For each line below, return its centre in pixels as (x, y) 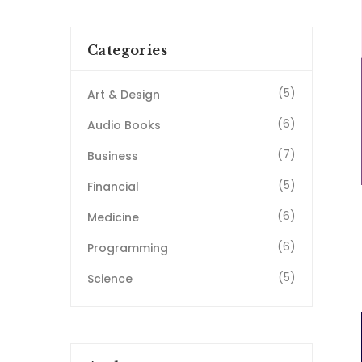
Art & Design (124, 95)
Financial (113, 187)
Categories (127, 51)
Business (113, 156)
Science (110, 279)
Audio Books (124, 126)
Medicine (113, 218)
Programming (128, 248)
